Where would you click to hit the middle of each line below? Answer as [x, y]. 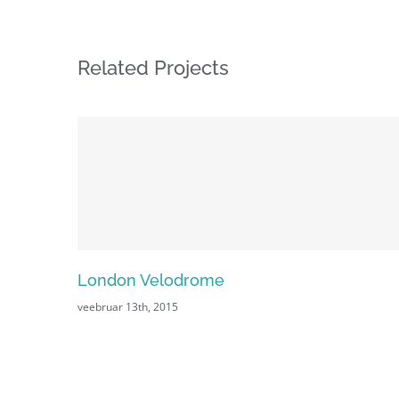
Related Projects [153, 68]
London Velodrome [151, 280]
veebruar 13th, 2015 [128, 307]
